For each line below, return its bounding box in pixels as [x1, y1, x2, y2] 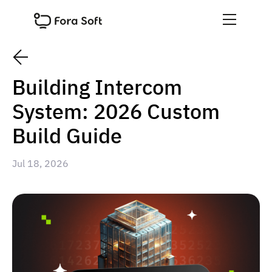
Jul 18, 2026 [12, 157, 69, 169]
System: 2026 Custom [12, 98, 220, 124]
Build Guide [12, 122, 122, 149]
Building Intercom [12, 73, 182, 100]
